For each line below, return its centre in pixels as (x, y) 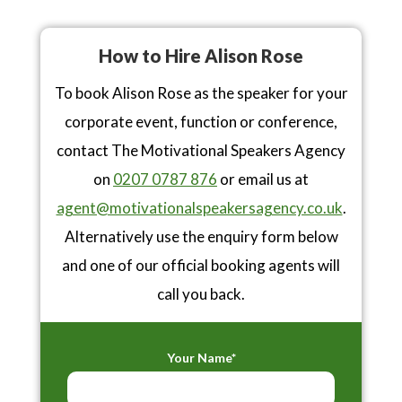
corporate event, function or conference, (201, 122)
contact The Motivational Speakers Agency (201, 151)
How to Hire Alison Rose (201, 56)
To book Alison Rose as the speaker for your (201, 93)
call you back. (201, 294)
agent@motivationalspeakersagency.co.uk (199, 208)
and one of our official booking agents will (201, 266)
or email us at (263, 179)
